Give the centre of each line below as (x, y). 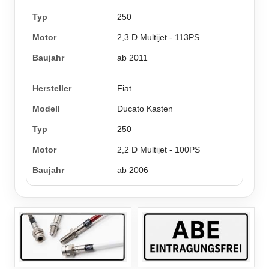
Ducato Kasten (145, 109)
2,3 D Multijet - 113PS (159, 38)
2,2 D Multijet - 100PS (159, 150)
